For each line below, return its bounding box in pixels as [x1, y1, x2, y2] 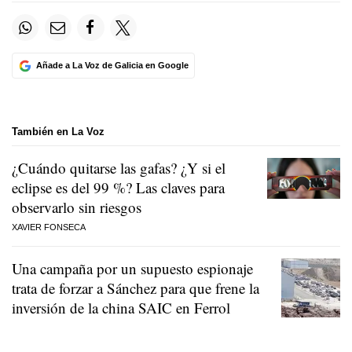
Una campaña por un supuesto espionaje [12, 258, 253, 278]
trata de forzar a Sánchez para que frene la [12, 277, 259, 298]
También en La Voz [12, 126, 104, 138]
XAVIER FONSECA [12, 222, 86, 232]
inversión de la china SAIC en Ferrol [12, 297, 230, 317]
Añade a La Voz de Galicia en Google [35, 60, 189, 71]
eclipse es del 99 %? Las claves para [12, 177, 225, 197]
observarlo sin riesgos [12, 196, 141, 217]
